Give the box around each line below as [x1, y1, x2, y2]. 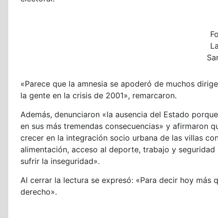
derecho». [20, 187, 57, 197]
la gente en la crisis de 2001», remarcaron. [20, 91, 177, 101]
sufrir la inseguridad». [20, 156, 100, 166]
